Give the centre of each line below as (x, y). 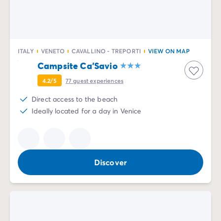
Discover (110, 162)
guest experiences (98, 80)
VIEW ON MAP (169, 51)
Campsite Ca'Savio (78, 65)
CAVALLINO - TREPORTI (106, 51)
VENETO (53, 51)
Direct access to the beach (75, 99)
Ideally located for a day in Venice (87, 110)
